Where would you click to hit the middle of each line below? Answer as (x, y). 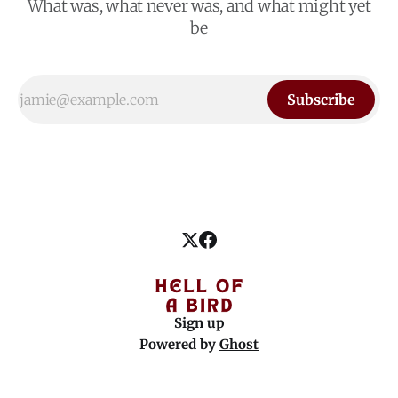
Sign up (199, 323)
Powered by (179, 344)
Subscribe (321, 99)
